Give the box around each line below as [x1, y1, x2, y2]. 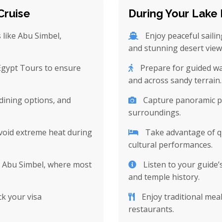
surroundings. [128, 107, 181, 118]
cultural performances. [128, 139, 213, 150]
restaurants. [128, 204, 174, 215]
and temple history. [128, 171, 200, 182]
